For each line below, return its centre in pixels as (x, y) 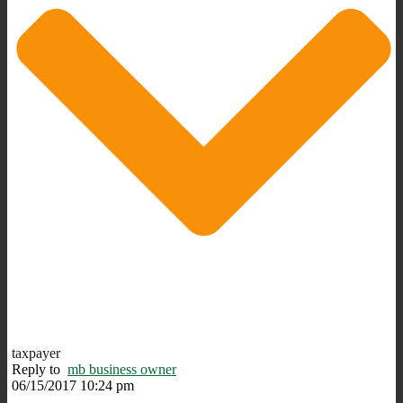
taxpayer (36, 353)
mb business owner (122, 369)
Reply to (40, 369)
